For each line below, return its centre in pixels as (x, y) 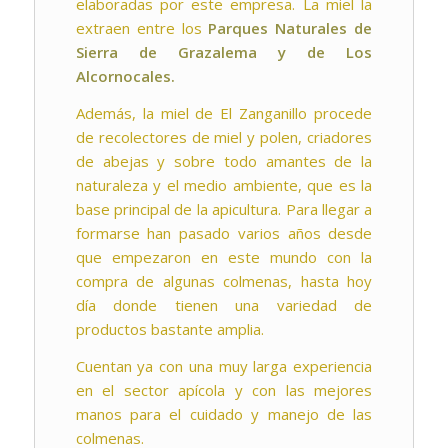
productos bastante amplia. (169, 329)
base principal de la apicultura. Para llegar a (224, 209)
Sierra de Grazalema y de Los (224, 52)
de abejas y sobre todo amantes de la (224, 161)
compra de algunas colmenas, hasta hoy (224, 281)
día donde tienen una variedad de (224, 305)
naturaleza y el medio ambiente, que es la (224, 185)
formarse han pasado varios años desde (224, 233)
